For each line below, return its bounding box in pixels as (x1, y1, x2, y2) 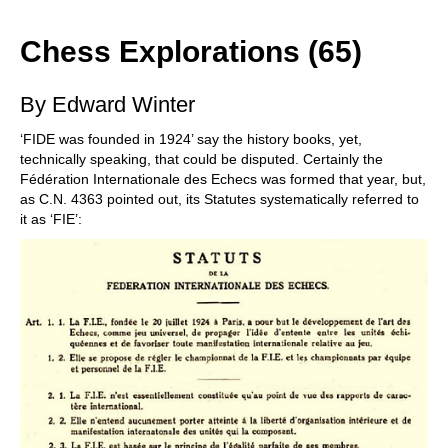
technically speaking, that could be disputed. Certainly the (20, 151, 383, 167)
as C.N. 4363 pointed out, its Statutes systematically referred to (20, 191, 419, 207)
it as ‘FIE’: (20, 211, 82, 227)
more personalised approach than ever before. (30, 10, 292, 24)
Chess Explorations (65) (20, 35, 362, 68)
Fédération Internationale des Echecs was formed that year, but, (20, 171, 426, 187)
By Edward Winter (20, 92, 195, 117)
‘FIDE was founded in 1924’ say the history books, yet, (20, 131, 362, 147)
